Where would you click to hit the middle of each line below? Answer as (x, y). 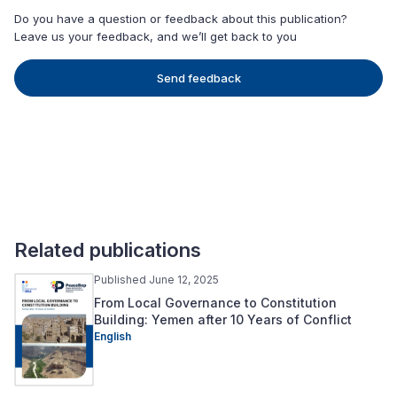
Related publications (108, 249)
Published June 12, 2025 (156, 279)
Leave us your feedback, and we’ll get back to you (156, 36)
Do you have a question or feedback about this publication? (181, 18)
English (113, 336)
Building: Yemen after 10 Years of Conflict (223, 319)
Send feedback (198, 78)
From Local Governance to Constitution (215, 302)
